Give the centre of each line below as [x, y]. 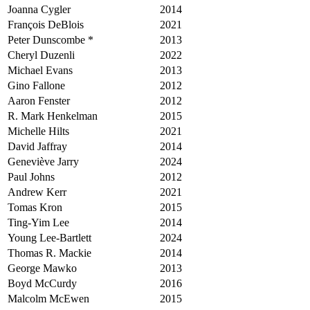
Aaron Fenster [39, 100]
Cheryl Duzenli [41, 55]
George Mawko [42, 268]
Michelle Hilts [38, 131]
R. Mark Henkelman [53, 116]
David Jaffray [37, 146]
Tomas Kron [35, 207]
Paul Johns [31, 176]
